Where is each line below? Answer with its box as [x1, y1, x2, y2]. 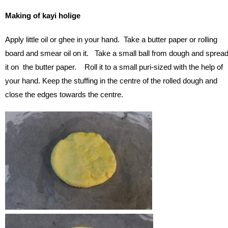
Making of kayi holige [5, 11, 80, 20]
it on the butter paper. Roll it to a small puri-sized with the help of [5, 63, 223, 72]
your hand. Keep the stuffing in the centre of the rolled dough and [5, 76, 217, 85]
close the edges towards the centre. [5, 90, 123, 99]
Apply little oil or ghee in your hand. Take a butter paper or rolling [5, 35, 217, 44]
